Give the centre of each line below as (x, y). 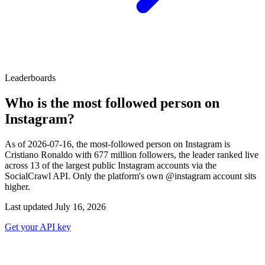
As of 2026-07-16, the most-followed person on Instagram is (117, 144)
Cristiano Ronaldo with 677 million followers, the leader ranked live (132, 154)
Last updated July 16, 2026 (55, 206)
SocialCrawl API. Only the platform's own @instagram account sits (130, 176)
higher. (17, 186)
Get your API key (38, 227)
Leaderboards (30, 77)
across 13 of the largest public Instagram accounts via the (111, 165)
